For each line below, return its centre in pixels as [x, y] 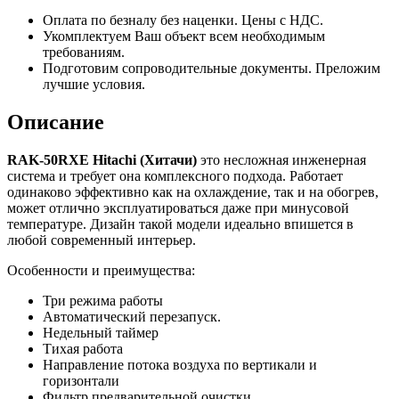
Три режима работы [103, 301]
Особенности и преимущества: [101, 271]
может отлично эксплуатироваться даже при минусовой [178, 208]
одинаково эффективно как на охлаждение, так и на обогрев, [193, 192]
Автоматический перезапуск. [132, 317]
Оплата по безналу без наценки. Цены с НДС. [183, 20]
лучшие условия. [94, 85]
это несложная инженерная [281, 160]
